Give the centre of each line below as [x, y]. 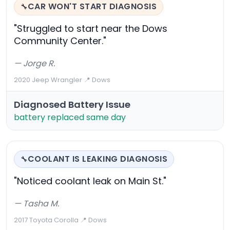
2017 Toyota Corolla [46, 220]
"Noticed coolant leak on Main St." [90, 181]
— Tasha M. [36, 204]
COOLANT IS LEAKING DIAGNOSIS [98, 159]
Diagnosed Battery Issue [72, 105]
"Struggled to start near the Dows [91, 29]
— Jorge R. [34, 64]
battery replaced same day [70, 118]
